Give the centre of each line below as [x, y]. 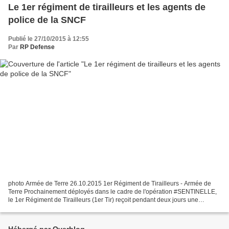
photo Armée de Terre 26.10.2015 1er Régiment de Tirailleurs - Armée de [110, 184]
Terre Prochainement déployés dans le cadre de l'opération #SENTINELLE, [112, 192]
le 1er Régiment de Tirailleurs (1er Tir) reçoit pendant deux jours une [103, 200]
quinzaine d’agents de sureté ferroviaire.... [66, 208]
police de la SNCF [47, 20]
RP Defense [37, 47]
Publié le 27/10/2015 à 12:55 [49, 39]
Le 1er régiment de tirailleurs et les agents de [107, 7]
